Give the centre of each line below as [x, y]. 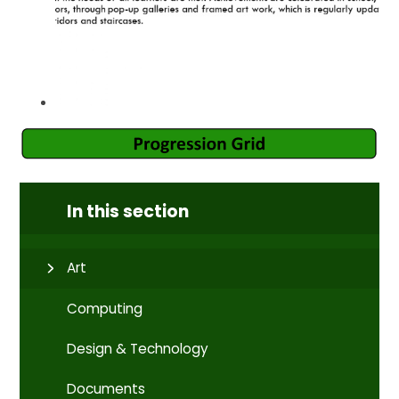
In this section [128, 211]
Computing [105, 308]
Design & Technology [138, 348]
